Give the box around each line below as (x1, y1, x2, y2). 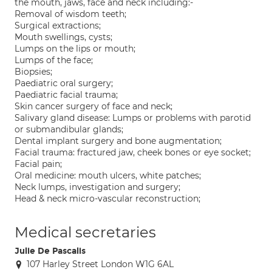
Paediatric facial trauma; (15, 89, 118, 100)
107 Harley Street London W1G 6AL (27, 259, 174, 270)
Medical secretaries (15, 223, 156, 241)
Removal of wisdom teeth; (15, 8, 126, 19)
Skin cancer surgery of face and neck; (15, 101, 172, 112)
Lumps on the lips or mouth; (15, 43, 135, 54)
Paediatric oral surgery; (15, 78, 113, 89)
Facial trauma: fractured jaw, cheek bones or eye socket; (15, 147, 251, 158)
